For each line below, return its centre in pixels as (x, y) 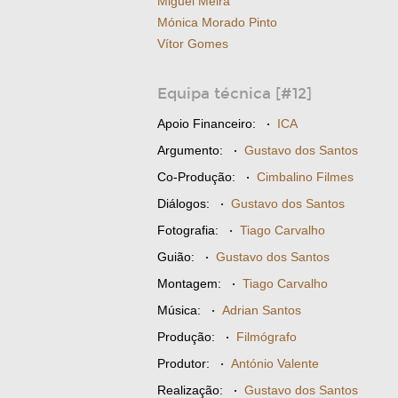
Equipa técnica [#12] (235, 94)
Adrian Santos (262, 310)
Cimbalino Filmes (305, 177)
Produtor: (183, 363)
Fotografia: (188, 230)
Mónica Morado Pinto (217, 22)
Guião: (176, 257)
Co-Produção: (196, 177)
